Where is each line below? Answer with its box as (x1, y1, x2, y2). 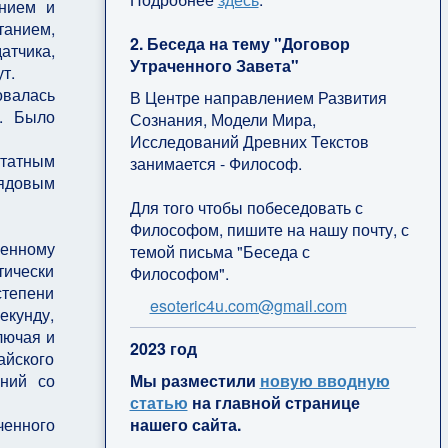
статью (129, 390, 188, 414)
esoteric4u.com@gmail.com (149, 293, 347, 317)
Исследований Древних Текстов (129, 129, 369, 153)
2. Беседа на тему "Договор (129, 31, 350, 55)
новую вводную (259, 368, 390, 392)
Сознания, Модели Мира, (129, 107, 316, 131)
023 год (138, 336, 197, 360)
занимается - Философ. (129, 151, 306, 175)
